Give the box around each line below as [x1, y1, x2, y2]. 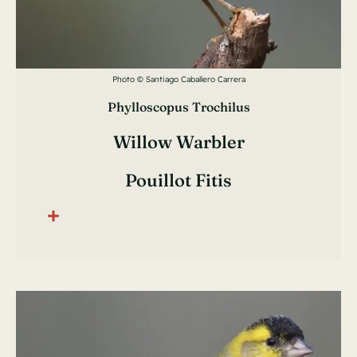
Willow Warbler [112, 131, 245, 154]
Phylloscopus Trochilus [107, 99, 250, 116]
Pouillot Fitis [125, 169, 232, 192]
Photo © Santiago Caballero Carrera [112, 74, 245, 85]
